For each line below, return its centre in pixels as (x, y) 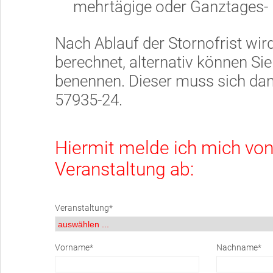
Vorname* (74, 247)
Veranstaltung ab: (124, 169)
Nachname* (239, 247)
